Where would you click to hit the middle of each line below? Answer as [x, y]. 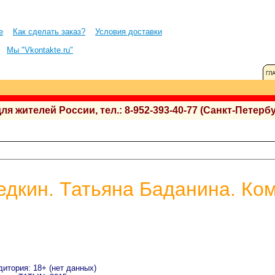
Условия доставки [129, 32]
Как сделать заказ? [49, 32]
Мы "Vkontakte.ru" [40, 50]
